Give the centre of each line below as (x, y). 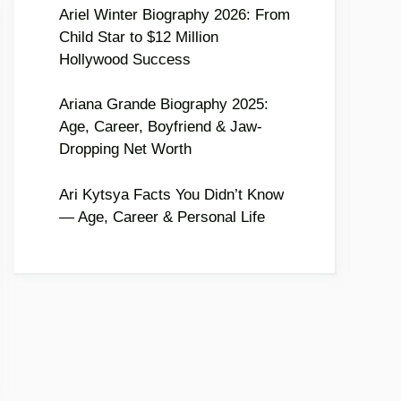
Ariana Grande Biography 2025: (164, 104)
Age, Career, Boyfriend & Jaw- (161, 127)
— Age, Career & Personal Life (162, 217)
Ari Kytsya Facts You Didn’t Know (171, 194)
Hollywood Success (125, 59)
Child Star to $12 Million (139, 37)
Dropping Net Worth (125, 149)
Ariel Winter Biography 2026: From (175, 14)
